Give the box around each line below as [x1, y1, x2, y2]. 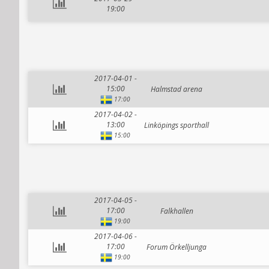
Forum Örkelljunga [147, 242, 207, 252]
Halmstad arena [151, 84, 202, 94]
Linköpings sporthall [144, 120, 209, 130]
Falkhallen [160, 206, 193, 216]
